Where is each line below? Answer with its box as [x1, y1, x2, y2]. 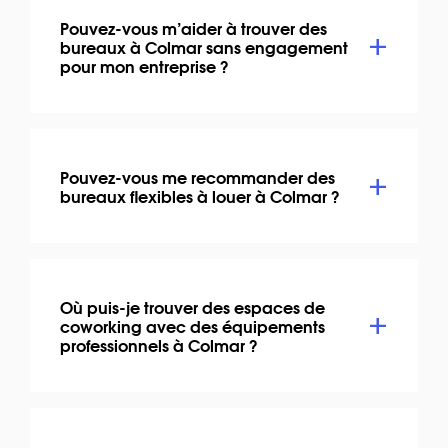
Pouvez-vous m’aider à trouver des [60, 14, 327, 40]
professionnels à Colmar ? [60, 331, 258, 357]
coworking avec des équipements [60, 312, 325, 338]
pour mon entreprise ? [60, 52, 229, 78]
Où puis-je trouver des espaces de [60, 293, 325, 319]
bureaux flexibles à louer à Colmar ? [60, 182, 340, 208]
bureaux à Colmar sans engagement [60, 33, 348, 59]
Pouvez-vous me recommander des [60, 163, 335, 189]
